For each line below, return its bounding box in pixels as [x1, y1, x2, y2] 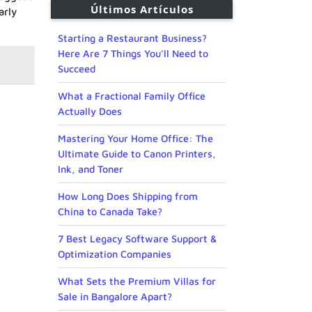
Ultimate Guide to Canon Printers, [58, 148, 216, 160]
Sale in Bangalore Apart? [58, 290, 172, 303]
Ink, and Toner [58, 163, 123, 175]
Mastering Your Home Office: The [58, 132, 213, 145]
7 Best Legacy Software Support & [58, 233, 217, 245]
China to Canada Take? [58, 205, 162, 218]
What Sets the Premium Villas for [58, 275, 216, 288]
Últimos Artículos [90, 2, 194, 17]
